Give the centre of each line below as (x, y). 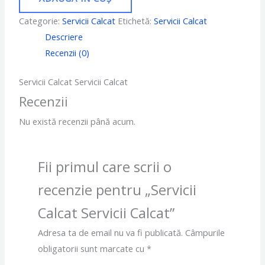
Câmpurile (205, 232)
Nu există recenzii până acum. (77, 122)
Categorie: (41, 21)
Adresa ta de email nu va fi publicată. (110, 232)
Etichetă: (136, 21)
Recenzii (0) (67, 53)
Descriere (64, 37)
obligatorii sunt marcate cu (92, 248)
